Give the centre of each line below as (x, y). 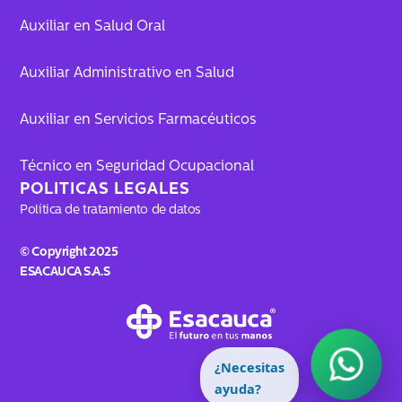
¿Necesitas (249, 367)
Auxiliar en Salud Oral (93, 27)
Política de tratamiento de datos (110, 211)
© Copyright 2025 (69, 252)
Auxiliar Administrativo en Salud (127, 74)
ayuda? (238, 389)
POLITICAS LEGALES (105, 190)
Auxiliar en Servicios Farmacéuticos (139, 121)
